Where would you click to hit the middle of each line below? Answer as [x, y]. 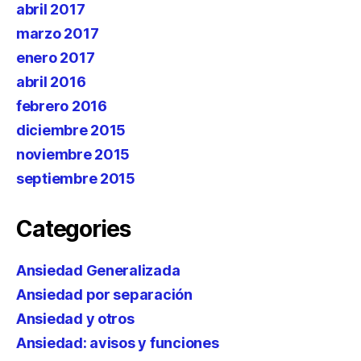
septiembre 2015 [76, 178]
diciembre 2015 [71, 130]
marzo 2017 [58, 33]
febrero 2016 [62, 106]
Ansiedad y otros [75, 319]
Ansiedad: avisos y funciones [118, 343]
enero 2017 [56, 58]
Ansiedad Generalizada [98, 270]
